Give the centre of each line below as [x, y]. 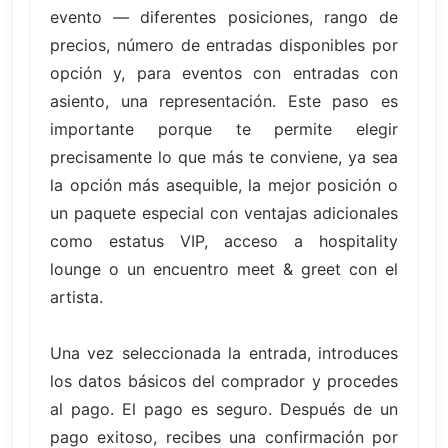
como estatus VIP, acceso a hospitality [224, 240]
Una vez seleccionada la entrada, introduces [224, 352]
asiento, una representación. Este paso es [224, 100]
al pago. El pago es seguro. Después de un [224, 408]
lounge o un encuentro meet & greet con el [224, 268]
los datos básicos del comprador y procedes [224, 380]
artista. [76, 296]
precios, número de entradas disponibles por [224, 44]
